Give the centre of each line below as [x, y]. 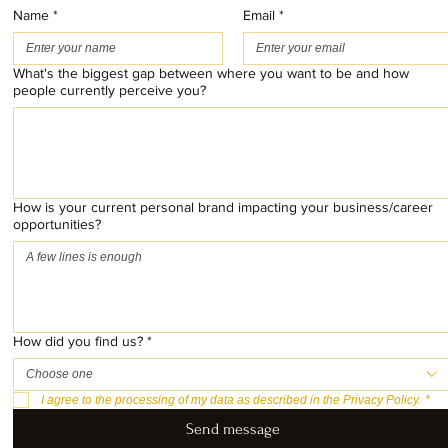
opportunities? [57, 223]
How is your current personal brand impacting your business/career [223, 206]
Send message [233, 428]
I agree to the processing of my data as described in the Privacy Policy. [231, 399]
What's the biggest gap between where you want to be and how [211, 72]
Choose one [59, 373]
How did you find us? [78, 340]
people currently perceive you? [109, 89]
